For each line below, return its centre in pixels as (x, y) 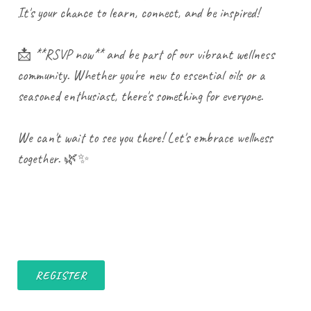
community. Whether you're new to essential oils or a (141, 75)
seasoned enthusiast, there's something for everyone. (140, 96)
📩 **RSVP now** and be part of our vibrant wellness (146, 54)
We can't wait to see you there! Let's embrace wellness (145, 137)
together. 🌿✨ (53, 158)
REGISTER (61, 275)
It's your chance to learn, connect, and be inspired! (138, 12)
